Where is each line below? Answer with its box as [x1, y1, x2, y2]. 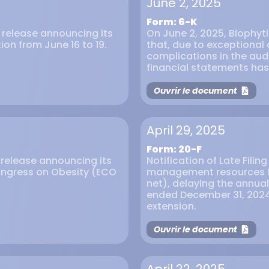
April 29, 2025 [147, 122, 225, 139]
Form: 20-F [147, 142, 202, 156]
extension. [147, 199, 196, 213]
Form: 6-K [147, 15, 198, 29]
